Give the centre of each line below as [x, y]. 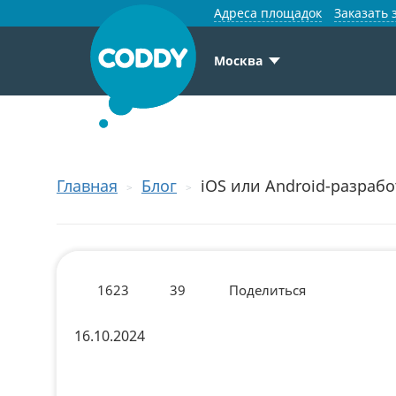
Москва [238, 61]
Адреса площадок [268, 13]
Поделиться [267, 290]
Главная [87, 186]
